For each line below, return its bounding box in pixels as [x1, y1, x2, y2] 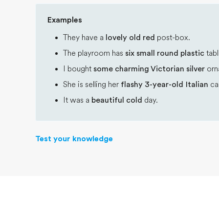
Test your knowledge [35, 134, 113, 143]
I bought [63, 65, 93, 73]
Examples [47, 16, 82, 24]
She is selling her [63, 80, 121, 89]
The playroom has [63, 49, 125, 58]
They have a [63, 33, 106, 42]
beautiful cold [91, 96, 142, 105]
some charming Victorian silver [93, 65, 207, 73]
